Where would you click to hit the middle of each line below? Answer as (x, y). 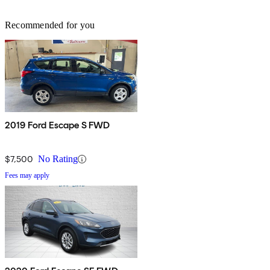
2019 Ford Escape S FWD (58, 125)
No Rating (58, 159)
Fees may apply (27, 176)
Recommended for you (50, 25)
